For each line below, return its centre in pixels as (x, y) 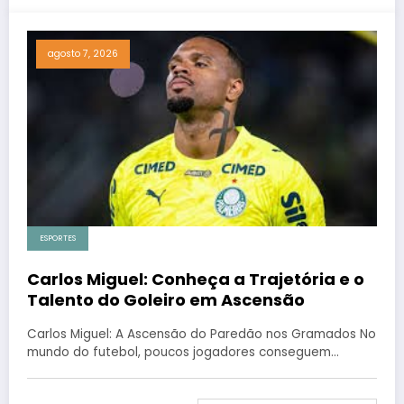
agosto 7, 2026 (83, 53)
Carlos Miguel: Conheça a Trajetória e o (196, 279)
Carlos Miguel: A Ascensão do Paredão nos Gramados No (202, 334)
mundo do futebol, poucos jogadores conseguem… (183, 352)
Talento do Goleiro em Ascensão (166, 299)
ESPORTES (58, 238)
